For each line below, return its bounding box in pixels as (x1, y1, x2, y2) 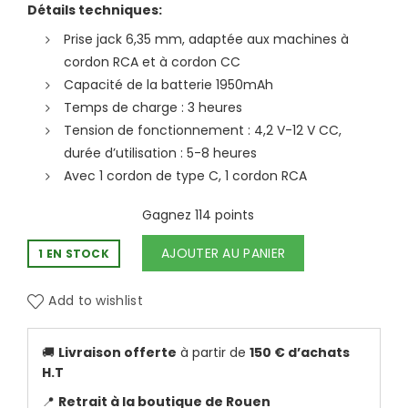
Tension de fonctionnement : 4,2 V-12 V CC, (64, 121, 342, 140)
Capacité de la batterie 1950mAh (64, 76, 273, 95)
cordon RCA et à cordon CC (64, 53, 240, 72)
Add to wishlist (48, 291, 143, 311)
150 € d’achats (250, 343, 350, 362)
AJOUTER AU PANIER (161, 244, 286, 263)
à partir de (177, 343, 250, 362)
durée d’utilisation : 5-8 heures (64, 144, 257, 163)
